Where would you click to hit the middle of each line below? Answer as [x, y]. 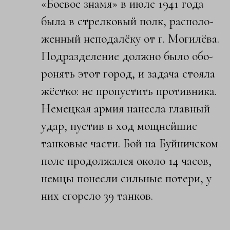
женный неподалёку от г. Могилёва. [130, 39]
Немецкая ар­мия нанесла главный [126, 108]
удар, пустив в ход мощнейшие [119, 126]
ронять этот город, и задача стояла [128, 73]
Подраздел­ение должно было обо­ [127, 56]
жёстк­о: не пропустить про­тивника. [129, 91]
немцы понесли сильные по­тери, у [126, 178]
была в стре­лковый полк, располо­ [127, 21]
